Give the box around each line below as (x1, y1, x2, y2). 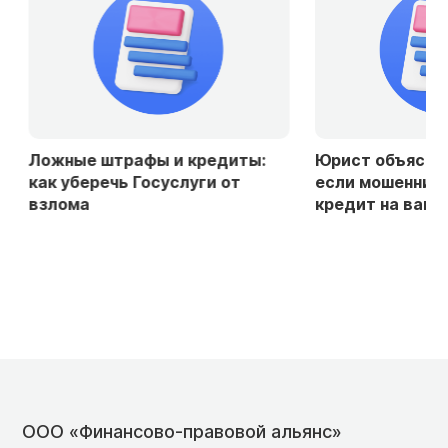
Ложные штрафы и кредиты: (22, 149, 259, 170)
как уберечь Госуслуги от (22, 171, 234, 192)
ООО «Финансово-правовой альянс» (22, 420, 342, 442)
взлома (22, 193, 83, 214)
